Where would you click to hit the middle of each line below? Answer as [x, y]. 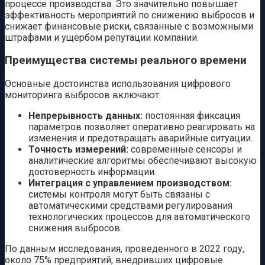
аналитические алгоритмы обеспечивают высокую [143, 161]
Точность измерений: [78, 150]
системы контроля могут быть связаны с [119, 195]
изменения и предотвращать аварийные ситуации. [140, 138]
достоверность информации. [92, 172]
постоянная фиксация [191, 116]
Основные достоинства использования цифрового [118, 84]
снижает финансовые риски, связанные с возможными [129, 26]
